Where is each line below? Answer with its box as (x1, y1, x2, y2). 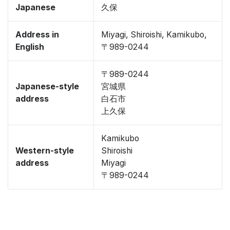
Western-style (15, 146, 74, 156)
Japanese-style (15, 82, 79, 91)
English (15, 42, 44, 52)
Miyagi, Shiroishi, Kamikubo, (101, 30, 207, 40)
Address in (15, 30, 59, 40)
